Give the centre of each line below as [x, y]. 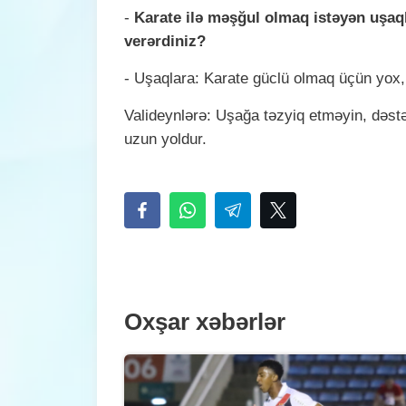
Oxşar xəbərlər [205, 322]
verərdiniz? [165, 41]
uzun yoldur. [165, 139]
